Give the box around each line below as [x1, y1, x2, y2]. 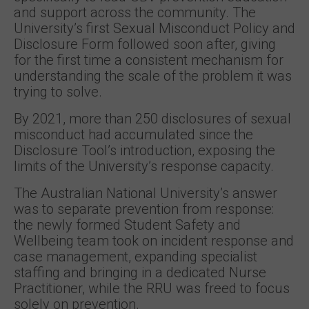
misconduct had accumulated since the [14, 126, 253, 143]
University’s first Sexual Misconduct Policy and [14, 20, 295, 37]
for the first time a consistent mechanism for [14, 52, 283, 68]
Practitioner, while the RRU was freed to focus [14, 280, 290, 297]
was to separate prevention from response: [14, 201, 274, 217]
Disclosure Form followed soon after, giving [14, 36, 276, 52]
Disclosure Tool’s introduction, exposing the [14, 142, 275, 159]
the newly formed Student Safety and [14, 217, 241, 233]
